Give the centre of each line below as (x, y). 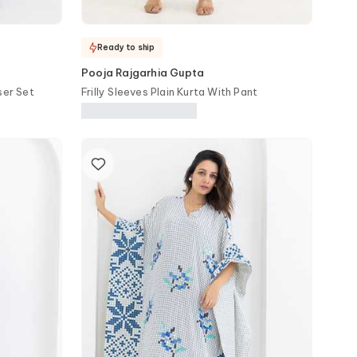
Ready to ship (126, 47)
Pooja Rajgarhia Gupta (143, 73)
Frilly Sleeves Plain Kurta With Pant (170, 92)
